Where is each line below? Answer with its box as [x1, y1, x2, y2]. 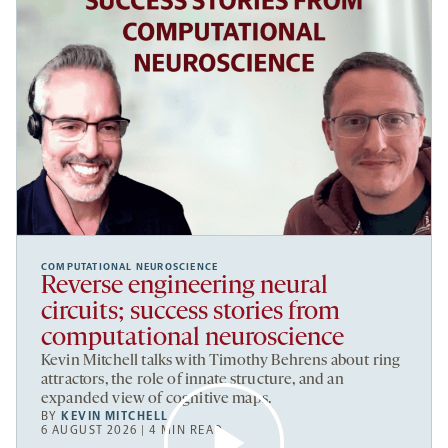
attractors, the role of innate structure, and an [41, 372, 344, 389]
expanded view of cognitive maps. [41, 391, 272, 408]
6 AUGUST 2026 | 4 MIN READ [41, 423, 224, 438]
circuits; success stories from [41, 299, 340, 327]
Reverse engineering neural [41, 273, 328, 301]
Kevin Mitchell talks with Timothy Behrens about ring [41, 353, 401, 370]
